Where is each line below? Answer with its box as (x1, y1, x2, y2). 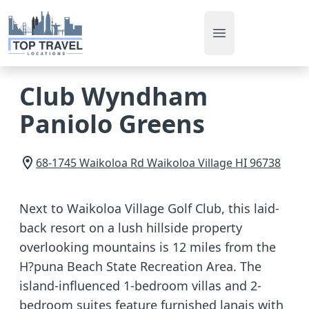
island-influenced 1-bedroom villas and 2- (19, 277, 261, 294)
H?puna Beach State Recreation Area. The (19, 258, 261, 275)
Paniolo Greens (19, 107, 205, 141)
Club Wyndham (19, 79, 208, 113)
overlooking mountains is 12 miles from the (19, 239, 276, 255)
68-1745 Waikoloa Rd (36, 155, 144, 170)
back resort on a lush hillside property (19, 219, 242, 236)
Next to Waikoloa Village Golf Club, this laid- (19, 200, 279, 217)
